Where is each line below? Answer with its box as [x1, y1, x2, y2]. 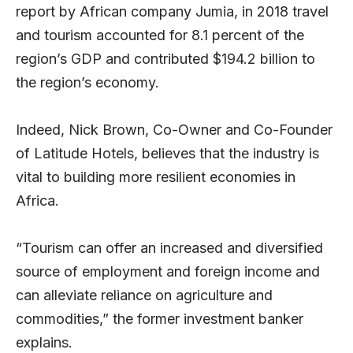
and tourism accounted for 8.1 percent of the [16, 27, 304, 44]
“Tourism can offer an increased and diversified [16, 240, 323, 257]
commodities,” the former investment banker [16, 310, 303, 328]
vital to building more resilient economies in [16, 169, 295, 186]
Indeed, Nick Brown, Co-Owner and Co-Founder [16, 121, 333, 139]
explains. [16, 334, 72, 351]
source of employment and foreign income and [16, 263, 320, 281]
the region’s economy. [16, 74, 163, 91]
